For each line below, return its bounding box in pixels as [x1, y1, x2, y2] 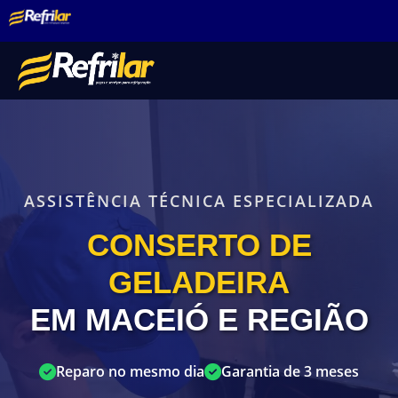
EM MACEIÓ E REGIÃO [29, 302, 369, 338]
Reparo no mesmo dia [56, 362, 204, 382]
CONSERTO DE [86, 227, 312, 263]
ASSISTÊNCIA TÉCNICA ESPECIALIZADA [24, 190, 374, 212]
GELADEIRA [108, 265, 290, 300]
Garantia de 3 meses [221, 362, 359, 382]
